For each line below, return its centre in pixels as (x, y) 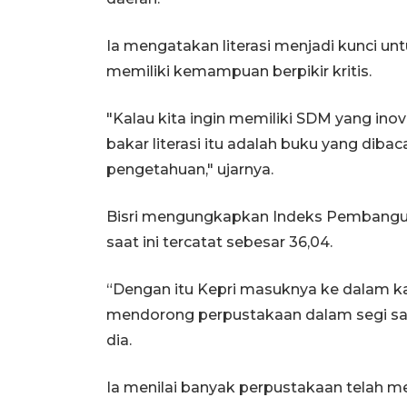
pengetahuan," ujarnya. (190, 169)
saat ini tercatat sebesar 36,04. (219, 242)
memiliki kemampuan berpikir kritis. (239, 71)
